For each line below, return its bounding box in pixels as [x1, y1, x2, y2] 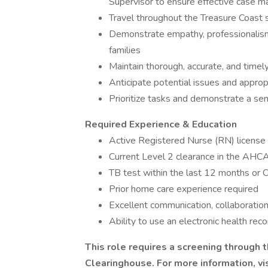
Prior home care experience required [109, 182, 258, 196]
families [109, 44, 141, 57]
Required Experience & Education [85, 118, 237, 131]
